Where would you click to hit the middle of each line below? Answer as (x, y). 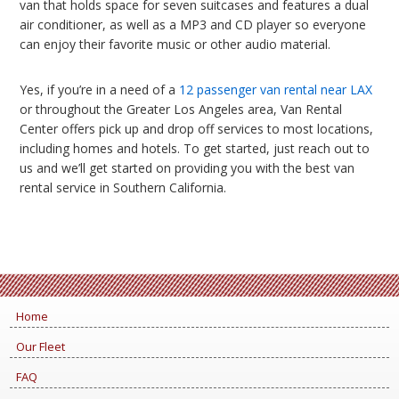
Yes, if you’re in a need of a (99, 90)
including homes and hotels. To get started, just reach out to (195, 148)
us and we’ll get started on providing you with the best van (187, 168)
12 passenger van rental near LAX (276, 90)
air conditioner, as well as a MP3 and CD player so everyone (193, 24)
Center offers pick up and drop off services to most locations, (196, 129)
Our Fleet (40, 346)
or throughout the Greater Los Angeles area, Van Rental (181, 109)
